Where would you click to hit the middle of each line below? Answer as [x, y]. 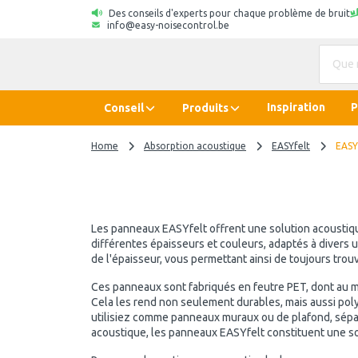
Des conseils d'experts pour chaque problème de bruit [229, 13]
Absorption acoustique [195, 146]
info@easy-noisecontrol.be [168, 25]
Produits [205, 107]
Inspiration [296, 107]
